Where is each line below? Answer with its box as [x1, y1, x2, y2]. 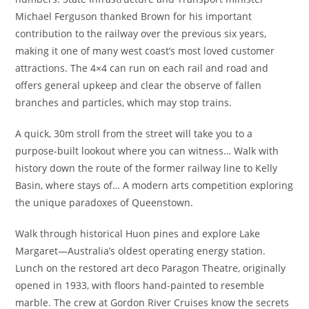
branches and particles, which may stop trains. [15, 96, 232, 109]
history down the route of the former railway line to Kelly [15, 161, 278, 175]
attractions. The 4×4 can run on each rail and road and [15, 61, 269, 74]
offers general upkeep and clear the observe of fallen [15, 79, 262, 92]
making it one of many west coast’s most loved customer [15, 44, 275, 57]
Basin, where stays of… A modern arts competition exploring [15, 179, 294, 192]
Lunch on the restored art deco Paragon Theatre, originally [15, 261, 286, 275]
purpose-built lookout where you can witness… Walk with [15, 144, 279, 157]
